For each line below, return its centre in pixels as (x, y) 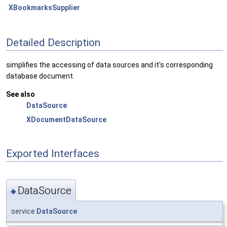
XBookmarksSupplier (44, 8)
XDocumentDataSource (66, 120)
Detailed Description (53, 42)
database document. (40, 76)
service (24, 211)
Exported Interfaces (53, 153)
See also (21, 94)
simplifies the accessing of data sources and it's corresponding (109, 65)
